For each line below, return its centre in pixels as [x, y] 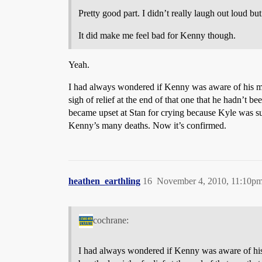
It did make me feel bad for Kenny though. [157, 36]
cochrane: [111, 220]
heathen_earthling [104, 181]
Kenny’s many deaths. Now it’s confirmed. [147, 126]
